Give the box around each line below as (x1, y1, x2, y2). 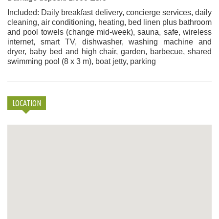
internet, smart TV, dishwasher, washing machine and (7, 37, 212, 46)
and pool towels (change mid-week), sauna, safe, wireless (7, 27, 212, 36)
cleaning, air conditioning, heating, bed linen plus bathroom (7, 18, 212, 26)
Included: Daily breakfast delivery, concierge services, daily (7, 8, 212, 17)
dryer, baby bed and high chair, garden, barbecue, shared (7, 47, 212, 56)
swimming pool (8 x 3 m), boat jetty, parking (7, 57, 156, 66)
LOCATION (12, 98, 41, 108)
